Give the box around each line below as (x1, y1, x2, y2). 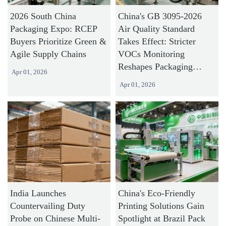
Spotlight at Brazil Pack (118, 213, 205, 223)
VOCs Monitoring (118, 49, 185, 60)
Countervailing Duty (10, 200, 86, 211)
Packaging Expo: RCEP (10, 24, 98, 34)
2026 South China (10, 11, 77, 22)
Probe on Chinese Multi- (10, 213, 101, 223)
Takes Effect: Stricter (118, 36, 196, 47)
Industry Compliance (118, 74, 195, 85)
